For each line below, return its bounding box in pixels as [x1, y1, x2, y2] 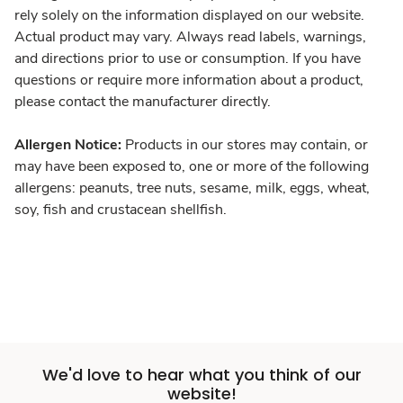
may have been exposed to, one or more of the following [14, 157, 369, 176]
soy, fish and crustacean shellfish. [14, 200, 230, 219]
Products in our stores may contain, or [125, 135, 368, 155]
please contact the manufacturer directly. [14, 92, 271, 112]
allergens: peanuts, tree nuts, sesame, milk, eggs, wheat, [14, 178, 370, 198]
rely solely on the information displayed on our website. [14, 5, 364, 25]
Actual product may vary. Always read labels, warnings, [14, 27, 366, 47]
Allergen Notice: [14, 135, 125, 155]
